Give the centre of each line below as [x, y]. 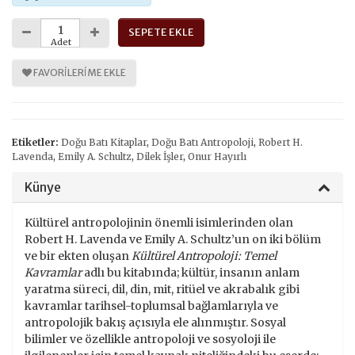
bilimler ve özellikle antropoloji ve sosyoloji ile [150, 339]
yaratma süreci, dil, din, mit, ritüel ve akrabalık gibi [162, 289]
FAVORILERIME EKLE [79, 73]
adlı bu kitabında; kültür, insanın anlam [191, 272]
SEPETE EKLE [161, 32]
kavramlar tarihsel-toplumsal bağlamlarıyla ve [151, 305]
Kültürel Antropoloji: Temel [204, 256]
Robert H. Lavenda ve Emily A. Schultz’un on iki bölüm [173, 239]
